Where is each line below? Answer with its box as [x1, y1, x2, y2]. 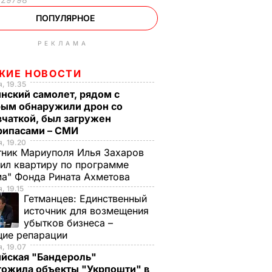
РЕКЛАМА [38, 39, 89, 47]
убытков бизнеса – [24, 217, 113, 229]
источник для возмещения [24, 205, 149, 217]
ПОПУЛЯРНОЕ [35, 13, 95, 23]
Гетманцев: [24, 192, 80, 205]
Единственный [80, 192, 147, 205]
